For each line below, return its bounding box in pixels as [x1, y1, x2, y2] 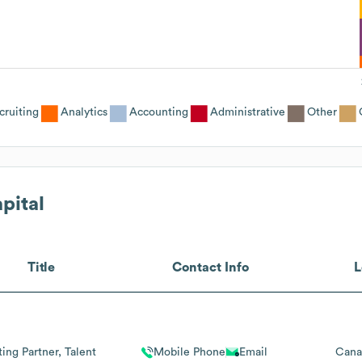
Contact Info [172, 260, 250, 274]
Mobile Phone [153, 346, 225, 358]
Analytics [61, 106, 107, 118]
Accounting [129, 106, 188, 118]
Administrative [210, 106, 285, 118]
